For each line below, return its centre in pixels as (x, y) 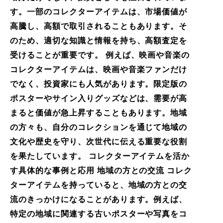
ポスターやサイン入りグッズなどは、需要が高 (99, 98)
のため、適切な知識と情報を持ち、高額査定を (99, 40)
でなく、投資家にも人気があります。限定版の (99, 84)
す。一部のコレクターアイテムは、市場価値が (99, 11)
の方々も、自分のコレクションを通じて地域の (99, 127)
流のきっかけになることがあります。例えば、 (99, 199)
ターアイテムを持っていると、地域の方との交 (99, 185)
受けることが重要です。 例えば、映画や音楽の (100, 55)
